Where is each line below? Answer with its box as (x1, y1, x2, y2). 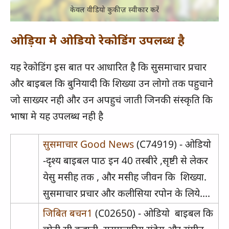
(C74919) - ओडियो (133, 137, 211, 151)
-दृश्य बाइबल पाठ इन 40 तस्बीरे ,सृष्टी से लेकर (42, 153, 208, 168)
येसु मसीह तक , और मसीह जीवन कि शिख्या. (42, 170, 207, 184)
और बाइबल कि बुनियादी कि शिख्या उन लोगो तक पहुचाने (10, 76, 213, 90)
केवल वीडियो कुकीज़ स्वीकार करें (70, 5, 159, 15)
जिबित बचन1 (42, 206, 93, 220)
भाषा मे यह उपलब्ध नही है (10, 108, 103, 123)
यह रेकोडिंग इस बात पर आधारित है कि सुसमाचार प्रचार (10, 59, 207, 74)
